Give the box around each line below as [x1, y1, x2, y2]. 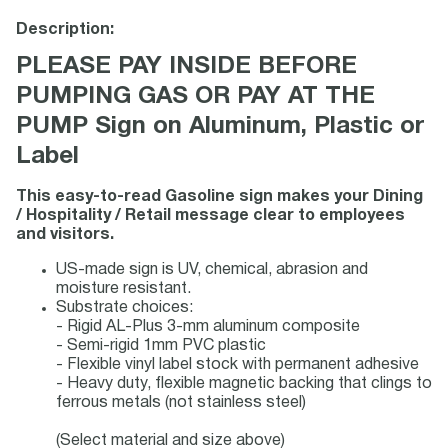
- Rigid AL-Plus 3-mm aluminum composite [56, 320, 360, 334]
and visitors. [16, 228, 114, 242]
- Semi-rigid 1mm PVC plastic [56, 339, 266, 353]
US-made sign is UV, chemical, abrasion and [56, 263, 368, 277]
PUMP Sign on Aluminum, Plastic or [16, 116, 424, 138]
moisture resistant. [56, 282, 191, 296]
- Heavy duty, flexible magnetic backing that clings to [56, 377, 432, 391]
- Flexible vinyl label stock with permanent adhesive [56, 358, 419, 372]
